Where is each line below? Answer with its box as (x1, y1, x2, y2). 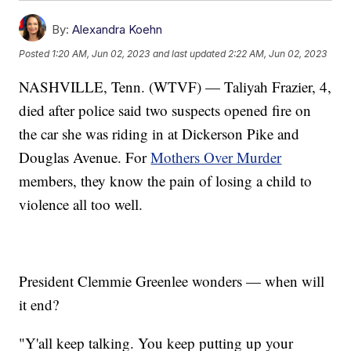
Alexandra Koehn (72, 21, 163, 37)
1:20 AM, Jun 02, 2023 (52, 48, 150, 60)
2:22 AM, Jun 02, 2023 (228, 48, 327, 60)
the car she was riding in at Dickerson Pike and (19, 123, 300, 143)
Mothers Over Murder (150, 147, 282, 167)
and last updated (153, 48, 226, 60)
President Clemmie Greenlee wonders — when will (19, 270, 325, 291)
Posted (19, 48, 52, 60)
